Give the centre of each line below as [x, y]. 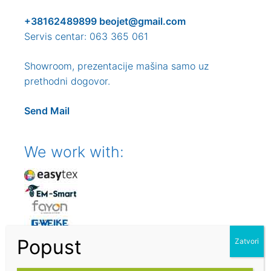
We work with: [74, 152]
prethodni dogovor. [67, 81]
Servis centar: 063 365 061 [86, 37]
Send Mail [47, 111]
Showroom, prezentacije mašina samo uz [116, 66]
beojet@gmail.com [141, 21]
